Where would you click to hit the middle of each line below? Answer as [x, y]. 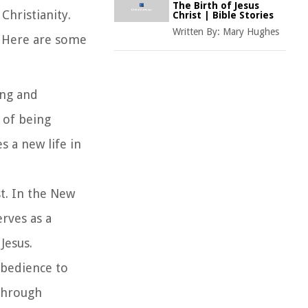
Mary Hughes [251, 32]
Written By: [198, 32]
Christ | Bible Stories [223, 15]
